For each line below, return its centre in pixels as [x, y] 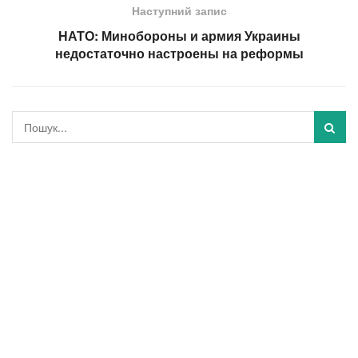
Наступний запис [179, 10]
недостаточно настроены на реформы [179, 53]
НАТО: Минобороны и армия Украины [179, 35]
